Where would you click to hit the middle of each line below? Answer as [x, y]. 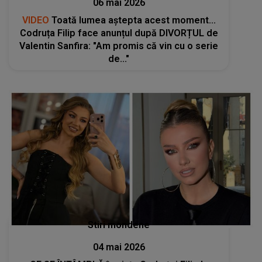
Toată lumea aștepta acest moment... [132, 20]
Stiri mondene [119, 225]
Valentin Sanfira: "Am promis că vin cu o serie [119, 46]
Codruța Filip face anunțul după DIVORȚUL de [119, 33]
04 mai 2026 [119, 247]
